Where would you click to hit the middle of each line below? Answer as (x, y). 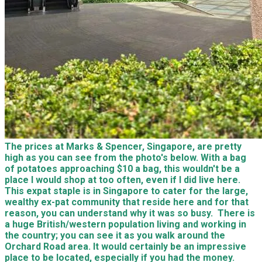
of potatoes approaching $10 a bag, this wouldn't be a (122, 169)
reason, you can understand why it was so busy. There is (130, 213)
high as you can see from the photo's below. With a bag (125, 158)
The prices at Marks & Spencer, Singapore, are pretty (123, 146)
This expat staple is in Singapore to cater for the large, (126, 191)
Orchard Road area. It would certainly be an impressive (125, 247)
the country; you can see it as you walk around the (115, 235)
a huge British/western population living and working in (125, 224)
